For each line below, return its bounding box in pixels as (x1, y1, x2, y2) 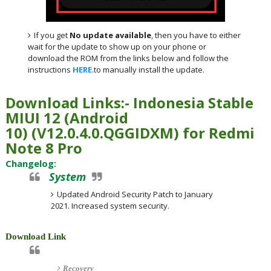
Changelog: (5, 157, 56, 169)
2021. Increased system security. (50, 200, 169, 211)
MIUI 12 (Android (5, 108, 128, 128)
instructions (28, 64, 73, 75)
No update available (70, 29, 152, 41)
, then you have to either (151, 29, 241, 41)
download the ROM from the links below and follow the (28, 52, 229, 64)
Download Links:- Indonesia (5, 93, 208, 113)
